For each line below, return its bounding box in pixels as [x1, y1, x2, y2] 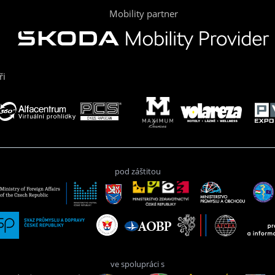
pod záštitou [114, 166, 161, 177]
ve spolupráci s [110, 258, 165, 270]
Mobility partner [109, 7, 178, 20]
